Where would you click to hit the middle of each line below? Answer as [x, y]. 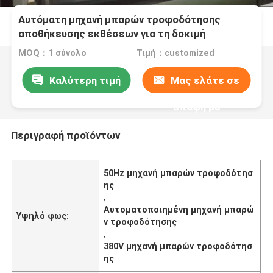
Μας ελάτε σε [205, 80]
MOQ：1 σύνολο [53, 53]
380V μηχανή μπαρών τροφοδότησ [178, 246]
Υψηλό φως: [43, 215]
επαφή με [197, 106]
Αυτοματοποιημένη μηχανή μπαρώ [179, 209]
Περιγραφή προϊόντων [65, 135]
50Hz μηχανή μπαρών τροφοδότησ [179, 173]
